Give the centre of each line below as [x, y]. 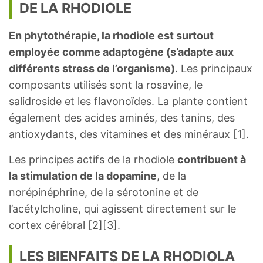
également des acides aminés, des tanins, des [122, 118]
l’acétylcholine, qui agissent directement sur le [122, 209]
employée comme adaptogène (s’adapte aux [121, 52]
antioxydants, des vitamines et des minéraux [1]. [129, 134]
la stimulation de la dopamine [83, 176]
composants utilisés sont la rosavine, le [106, 85]
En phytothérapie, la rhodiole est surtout [111, 36]
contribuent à [212, 160]
